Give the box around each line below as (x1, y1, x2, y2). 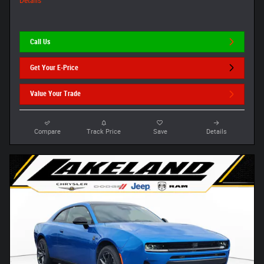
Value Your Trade (30, 90, 81, 98)
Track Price (87, 127, 121, 136)
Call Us (30, 37, 51, 46)
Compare (34, 127, 61, 136)
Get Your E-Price (30, 63, 79, 72)
